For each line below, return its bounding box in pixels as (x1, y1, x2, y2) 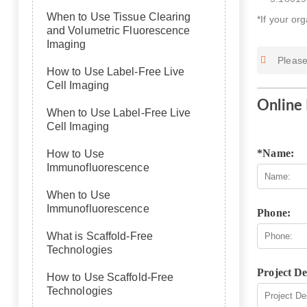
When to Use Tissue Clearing (46, 11, 191, 23)
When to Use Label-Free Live (46, 107, 191, 119)
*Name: (257, 147, 294, 159)
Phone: (257, 206, 291, 219)
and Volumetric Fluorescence (46, 25, 191, 36)
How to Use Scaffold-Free (46, 271, 174, 283)
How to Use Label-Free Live (46, 66, 185, 77)
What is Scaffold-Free (46, 230, 153, 242)
